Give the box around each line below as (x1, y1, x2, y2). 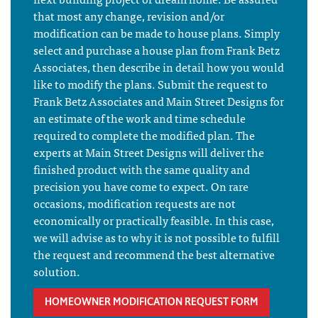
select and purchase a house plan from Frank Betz (33, 40, 280, 60)
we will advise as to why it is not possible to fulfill (33, 228, 280, 247)
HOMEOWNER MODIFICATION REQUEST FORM (45, 295, 258, 309)
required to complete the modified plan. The (33, 126, 255, 145)
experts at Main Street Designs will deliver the (33, 143, 264, 162)
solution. (33, 262, 80, 281)
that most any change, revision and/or (33, 6, 224, 26)
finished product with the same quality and (33, 160, 250, 179)
